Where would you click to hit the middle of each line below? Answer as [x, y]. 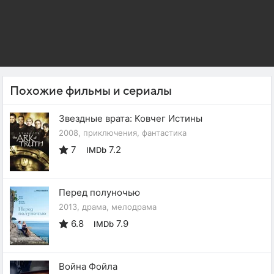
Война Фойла [88, 266]
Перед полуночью [99, 192]
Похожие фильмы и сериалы [91, 91]
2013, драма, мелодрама [108, 206]
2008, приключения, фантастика [123, 132]
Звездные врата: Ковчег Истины [131, 118]
